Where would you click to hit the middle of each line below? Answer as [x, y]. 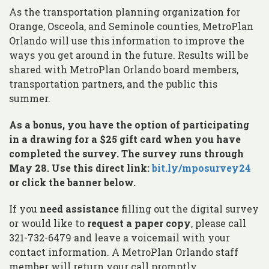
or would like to [48, 223]
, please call [219, 223]
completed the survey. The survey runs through [126, 153]
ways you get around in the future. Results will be [129, 55]
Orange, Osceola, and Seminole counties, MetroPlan [131, 26]
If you [24, 208]
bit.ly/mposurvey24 [201, 168]
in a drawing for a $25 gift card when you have [125, 139]
